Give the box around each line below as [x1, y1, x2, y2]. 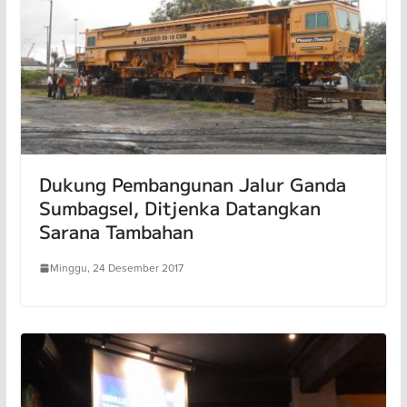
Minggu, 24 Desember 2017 [49, 260, 184, 276]
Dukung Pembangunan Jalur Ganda [38, 171, 346, 198]
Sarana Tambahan [38, 218, 194, 245]
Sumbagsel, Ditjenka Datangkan [38, 194, 321, 222]
